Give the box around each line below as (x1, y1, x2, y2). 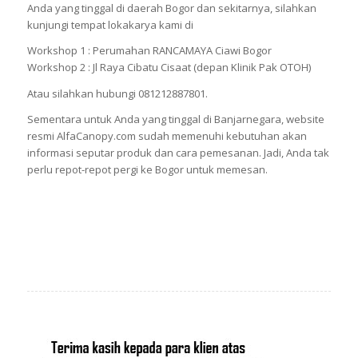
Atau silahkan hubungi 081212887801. (26, 86, 208, 101)
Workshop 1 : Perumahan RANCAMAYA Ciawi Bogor (26, 43, 272, 58)
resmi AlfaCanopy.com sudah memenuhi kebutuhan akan (26, 128, 307, 143)
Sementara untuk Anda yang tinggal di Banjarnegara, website (26, 111, 324, 126)
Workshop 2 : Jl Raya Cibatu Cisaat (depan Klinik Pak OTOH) (26, 60, 311, 75)
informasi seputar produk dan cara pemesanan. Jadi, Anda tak (26, 145, 329, 160)
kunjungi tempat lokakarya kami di (26, 18, 193, 33)
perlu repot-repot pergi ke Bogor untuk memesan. (26, 161, 268, 177)
